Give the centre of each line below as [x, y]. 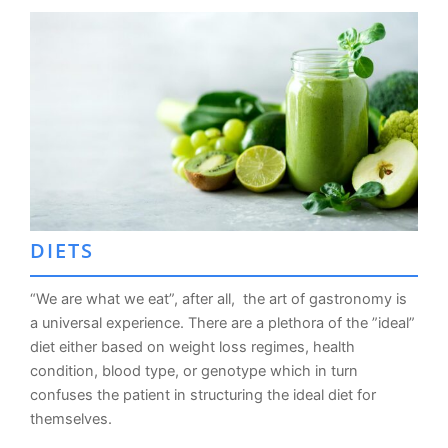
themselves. [71, 418]
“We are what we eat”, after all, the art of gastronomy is [218, 298]
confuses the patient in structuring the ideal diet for [203, 394]
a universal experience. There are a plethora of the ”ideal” [222, 322]
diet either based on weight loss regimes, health [192, 346]
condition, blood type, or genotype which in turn [194, 370]
